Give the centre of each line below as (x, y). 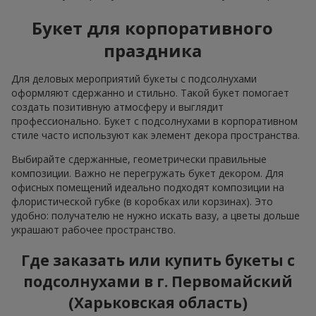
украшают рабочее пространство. (93, 230)
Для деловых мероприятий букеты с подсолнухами (134, 79)
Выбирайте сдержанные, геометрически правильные (139, 159)
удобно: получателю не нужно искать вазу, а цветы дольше (156, 216)
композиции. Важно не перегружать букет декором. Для (147, 174)
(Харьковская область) (158, 302)
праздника (152, 51)
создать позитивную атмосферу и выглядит (117, 107)
